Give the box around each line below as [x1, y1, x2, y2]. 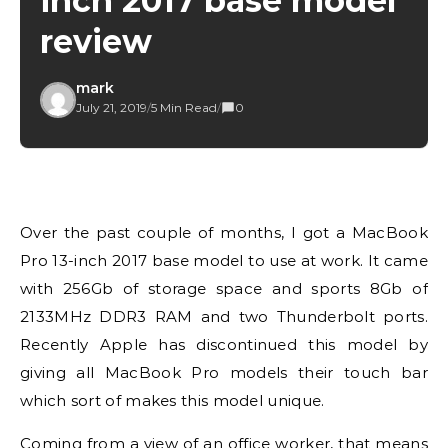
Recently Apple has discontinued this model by [20, 335, 428, 354]
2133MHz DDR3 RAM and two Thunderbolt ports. [20, 307, 428, 326]
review [40, 22, 152, 61]
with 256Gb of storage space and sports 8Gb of [20, 279, 428, 298]
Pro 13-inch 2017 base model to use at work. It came [20, 251, 428, 270]
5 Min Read [151, 100, 217, 115]
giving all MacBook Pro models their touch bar [20, 363, 428, 382]
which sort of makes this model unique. [20, 391, 325, 410]
